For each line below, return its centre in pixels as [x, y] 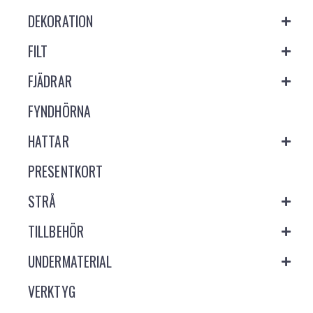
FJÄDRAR [50, 81]
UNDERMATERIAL [70, 261]
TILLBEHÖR [56, 231]
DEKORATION [61, 21]
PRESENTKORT [66, 171]
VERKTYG [52, 291]
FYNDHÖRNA [60, 111]
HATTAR [49, 141]
